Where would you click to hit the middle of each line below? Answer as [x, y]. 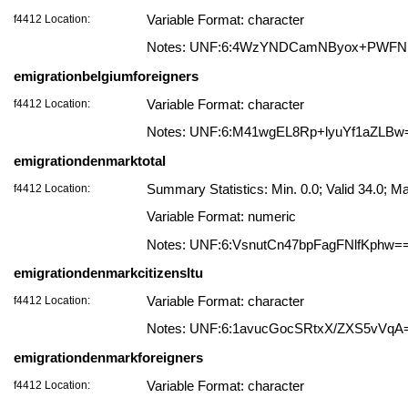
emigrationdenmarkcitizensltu [108, 273]
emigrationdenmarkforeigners [108, 357]
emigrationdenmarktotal [90, 161]
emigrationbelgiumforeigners [106, 76]
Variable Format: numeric [221, 217]
